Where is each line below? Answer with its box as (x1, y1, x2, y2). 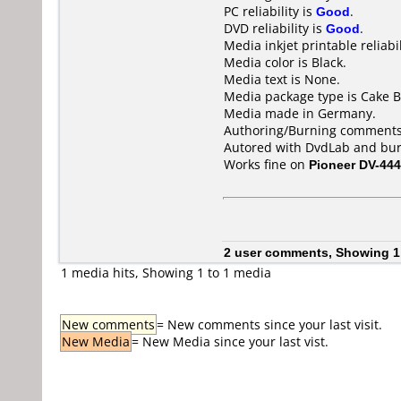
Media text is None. (224, 71, 340, 88)
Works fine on (224, 156, 309, 173)
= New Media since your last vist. (132, 333, 328, 350)
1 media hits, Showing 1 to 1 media (61, 264, 271, 281)
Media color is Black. (224, 54, 346, 71)
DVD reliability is (224, 20, 326, 37)
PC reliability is (224, 3, 316, 20)
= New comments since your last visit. (157, 316, 382, 333)
